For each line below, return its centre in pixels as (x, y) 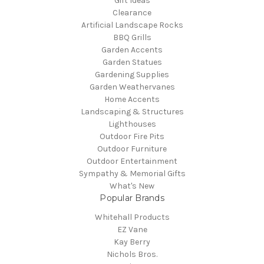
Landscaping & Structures (132, 112)
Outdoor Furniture (132, 149)
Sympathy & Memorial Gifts (132, 174)
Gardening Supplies (132, 75)
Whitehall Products (132, 217)
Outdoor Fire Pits (132, 137)
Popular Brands (132, 198)
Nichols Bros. (132, 255)
